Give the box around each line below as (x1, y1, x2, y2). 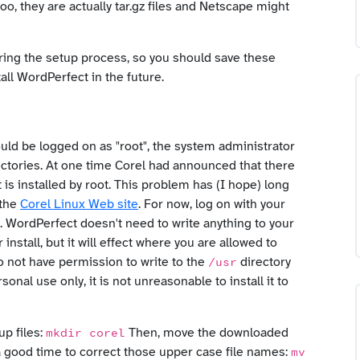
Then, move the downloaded (125, 325, 288, 340)
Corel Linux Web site (20, 197, 138, 211)
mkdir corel (46, 327, 125, 340)
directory (237, 255, 291, 269)
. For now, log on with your (138, 197, 285, 211)
